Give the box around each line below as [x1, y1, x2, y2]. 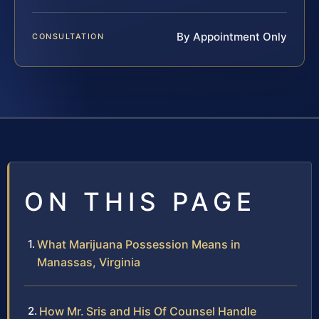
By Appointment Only [177, 30, 287, 44]
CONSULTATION [32, 31, 105, 42]
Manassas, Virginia [37, 255, 140, 270]
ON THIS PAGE [24, 187, 256, 217]
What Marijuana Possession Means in [37, 237, 241, 252]
